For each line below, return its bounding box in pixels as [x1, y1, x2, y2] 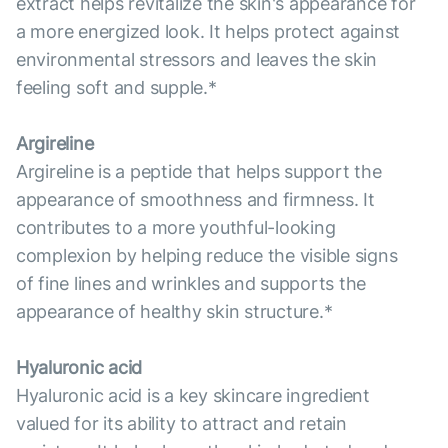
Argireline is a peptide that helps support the [16, 161, 382, 182]
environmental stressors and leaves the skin [16, 49, 378, 70]
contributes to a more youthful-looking [16, 217, 336, 238]
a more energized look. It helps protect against [16, 21, 401, 42]
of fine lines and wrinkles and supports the [16, 273, 367, 294]
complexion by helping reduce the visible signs [16, 245, 398, 266]
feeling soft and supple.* [16, 77, 217, 98]
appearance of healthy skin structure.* [16, 301, 333, 322]
